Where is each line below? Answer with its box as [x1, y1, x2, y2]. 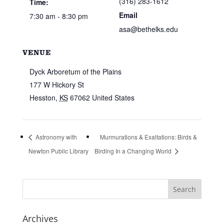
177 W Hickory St [29, 79, 84, 89]
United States [91, 92, 134, 102]
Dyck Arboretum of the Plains [29, 66, 121, 76]
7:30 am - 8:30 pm [29, 10, 88, 21]
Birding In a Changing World [94, 146, 173, 155]
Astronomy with [33, 132, 77, 141]
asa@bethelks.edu [119, 23, 178, 34]
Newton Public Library [28, 146, 88, 155]
